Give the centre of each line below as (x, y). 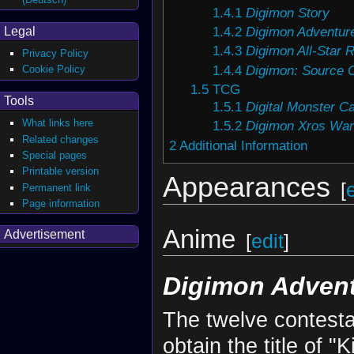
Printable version (61, 171)
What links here (58, 123)
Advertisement (44, 235)
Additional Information (243, 145)
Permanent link (57, 187)
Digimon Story (287, 12)
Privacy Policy (56, 54)
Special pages (55, 155)
